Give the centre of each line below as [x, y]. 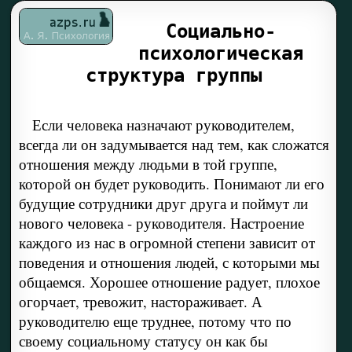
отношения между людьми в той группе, [148, 164]
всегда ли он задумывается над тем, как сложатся [174, 145]
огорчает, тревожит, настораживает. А [140, 302]
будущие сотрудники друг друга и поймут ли [163, 203]
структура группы [174, 76]
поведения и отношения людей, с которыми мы [169, 262]
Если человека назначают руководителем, [156, 125]
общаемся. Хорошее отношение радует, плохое [169, 282]
